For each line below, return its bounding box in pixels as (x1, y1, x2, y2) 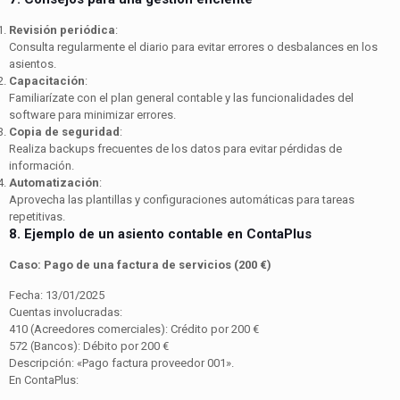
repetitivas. (9, 209, 65, 223)
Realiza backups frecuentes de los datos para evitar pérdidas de (9, 141, 342, 155)
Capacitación (9, 73, 85, 87)
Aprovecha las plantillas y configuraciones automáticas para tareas (9, 192, 354, 206)
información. (9, 158, 74, 172)
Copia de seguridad (9, 124, 120, 138)
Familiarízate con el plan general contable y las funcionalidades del (9, 90, 354, 104)
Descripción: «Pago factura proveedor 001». (9, 355, 234, 370)
